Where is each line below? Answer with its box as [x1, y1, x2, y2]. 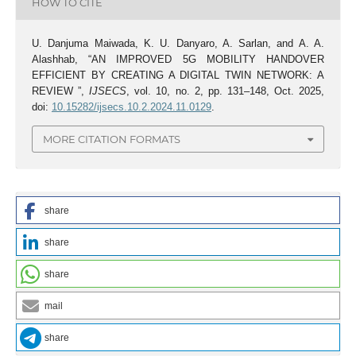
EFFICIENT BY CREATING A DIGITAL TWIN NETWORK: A [31, 68, 325, 81]
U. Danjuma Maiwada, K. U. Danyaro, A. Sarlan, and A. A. [31, 37, 325, 49]
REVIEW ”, [31, 84, 90, 97]
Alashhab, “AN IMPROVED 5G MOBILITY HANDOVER [31, 52, 325, 65]
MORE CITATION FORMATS [43, 133, 180, 146]
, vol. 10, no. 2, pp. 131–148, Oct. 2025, [126, 84, 325, 97]
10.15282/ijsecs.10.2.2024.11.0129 [51, 100, 211, 113]
